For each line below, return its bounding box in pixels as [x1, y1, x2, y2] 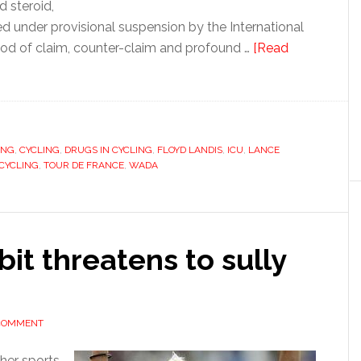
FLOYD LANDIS [157, 144, 222, 156]
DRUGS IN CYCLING [64, 144, 152, 156]
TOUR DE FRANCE [44, 160, 124, 171]
